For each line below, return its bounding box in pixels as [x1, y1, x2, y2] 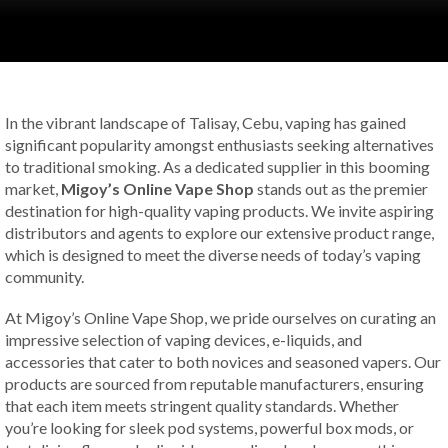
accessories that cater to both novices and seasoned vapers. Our [5, 351, 441, 371]
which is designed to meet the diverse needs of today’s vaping [5, 245, 421, 264]
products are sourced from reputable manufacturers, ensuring [5, 373, 424, 393]
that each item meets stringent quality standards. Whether [5, 395, 399, 415]
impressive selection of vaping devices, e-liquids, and [5, 329, 362, 349]
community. [5, 267, 84, 286]
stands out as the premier [254, 179, 428, 198]
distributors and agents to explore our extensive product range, [5, 223, 434, 242]
